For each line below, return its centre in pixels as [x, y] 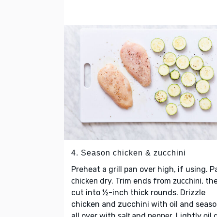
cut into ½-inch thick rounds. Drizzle [138, 192]
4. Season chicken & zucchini [129, 153]
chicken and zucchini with [120, 204]
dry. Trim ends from [135, 181]
